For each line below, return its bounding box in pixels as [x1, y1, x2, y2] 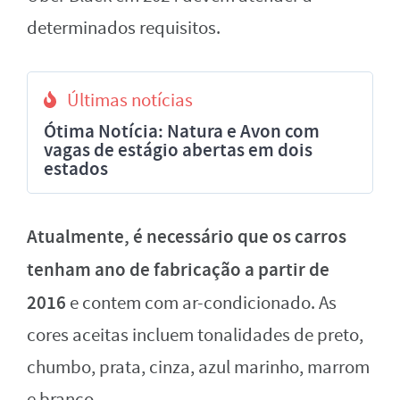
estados [44, 155, 108, 181]
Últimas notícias [67, 87, 193, 112]
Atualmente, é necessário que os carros [27, 223, 346, 249]
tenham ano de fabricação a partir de [27, 256, 329, 282]
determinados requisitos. [27, 15, 221, 40]
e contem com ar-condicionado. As [66, 290, 337, 315]
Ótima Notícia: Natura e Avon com [44, 118, 320, 144]
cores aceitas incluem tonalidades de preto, [27, 322, 363, 347]
